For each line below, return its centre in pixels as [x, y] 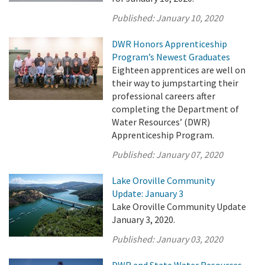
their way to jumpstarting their [175, 83]
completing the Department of [176, 109]
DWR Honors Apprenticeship [170, 44]
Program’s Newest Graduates [171, 57]
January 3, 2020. [144, 220]
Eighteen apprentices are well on [179, 70]
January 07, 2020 [190, 155]
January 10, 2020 [190, 18]
